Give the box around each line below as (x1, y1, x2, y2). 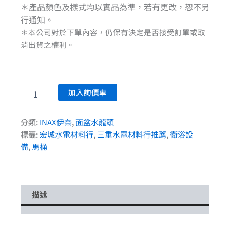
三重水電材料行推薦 (97, 129, 166, 140)
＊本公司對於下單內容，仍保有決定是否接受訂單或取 (21, 27, 205, 38)
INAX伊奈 (40, 117, 72, 128)
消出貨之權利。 (21, 39, 74, 50)
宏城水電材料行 (40, 129, 93, 140)
